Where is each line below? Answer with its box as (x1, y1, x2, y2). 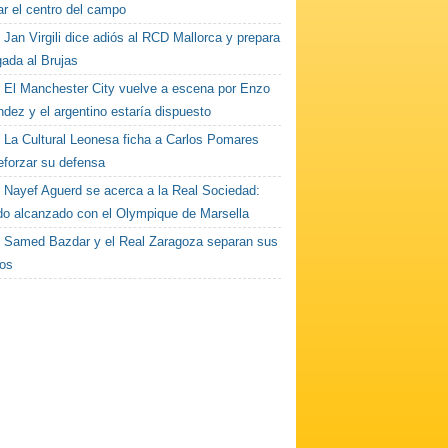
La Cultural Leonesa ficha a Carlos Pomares (4, 132, 260, 147)
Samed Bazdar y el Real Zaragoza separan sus (4, 234, 279, 249)
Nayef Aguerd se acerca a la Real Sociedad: (4, 183, 261, 198)
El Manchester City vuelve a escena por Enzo (4, 81, 271, 96)
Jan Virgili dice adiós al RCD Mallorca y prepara (4, 30, 281, 45)
